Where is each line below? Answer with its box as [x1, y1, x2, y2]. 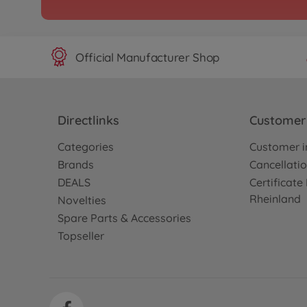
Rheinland [249, 192, 301, 206]
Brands [58, 158, 94, 171]
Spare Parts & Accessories [58, 211, 191, 225]
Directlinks [58, 112, 119, 128]
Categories [58, 140, 114, 153]
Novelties [58, 193, 106, 207]
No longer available [189, 25, 289, 38]
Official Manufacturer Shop [75, 49, 220, 64]
